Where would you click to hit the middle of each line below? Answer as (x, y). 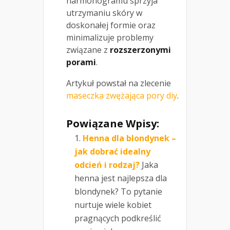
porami (81, 62)
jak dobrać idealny (112, 152)
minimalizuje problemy (110, 38)
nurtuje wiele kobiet (113, 205)
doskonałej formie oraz (111, 25)
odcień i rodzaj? (107, 165)
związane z (88, 50)
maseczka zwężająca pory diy (122, 96)
